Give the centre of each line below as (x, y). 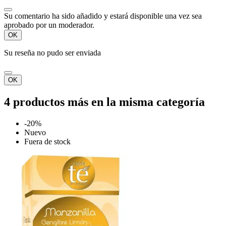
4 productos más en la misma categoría (104, 102)
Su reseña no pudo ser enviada (52, 52)
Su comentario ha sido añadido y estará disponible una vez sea (103, 16)
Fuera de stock (47, 141)
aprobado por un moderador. (49, 25)
